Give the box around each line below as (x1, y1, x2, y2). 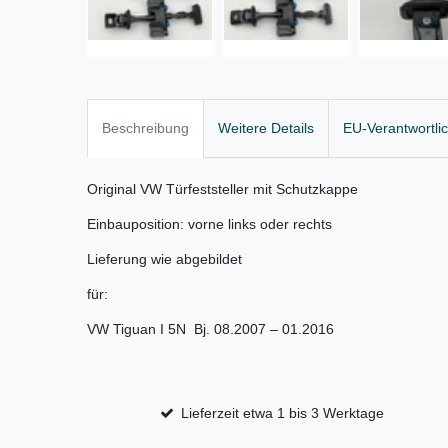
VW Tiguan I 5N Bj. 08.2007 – (87, 321, 282, 338)
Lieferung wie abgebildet (87, 251, 242, 268)
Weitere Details (218, 120, 314, 137)
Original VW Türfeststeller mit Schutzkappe (87, 181, 358, 198)
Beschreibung (102, 120, 189, 137)
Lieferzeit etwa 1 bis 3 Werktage (181, 405, 385, 422)
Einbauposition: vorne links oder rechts (87, 216, 332, 233)
